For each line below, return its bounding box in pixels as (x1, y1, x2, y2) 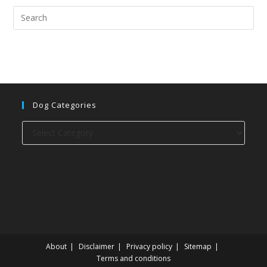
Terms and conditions (97, 253, 170, 263)
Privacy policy (126, 241, 172, 252)
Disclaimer (78, 241, 114, 252)
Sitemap (184, 241, 212, 252)
